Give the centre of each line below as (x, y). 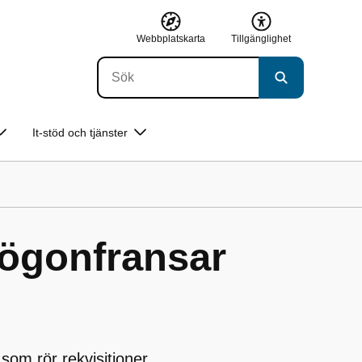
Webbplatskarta (171, 38)
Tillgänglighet (261, 38)
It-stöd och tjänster (80, 133)
